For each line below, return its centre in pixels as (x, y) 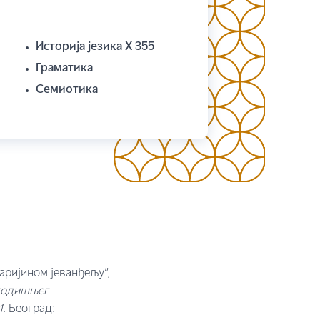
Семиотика (67, 90)
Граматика (64, 69)
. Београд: (29, 309)
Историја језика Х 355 (95, 47)
